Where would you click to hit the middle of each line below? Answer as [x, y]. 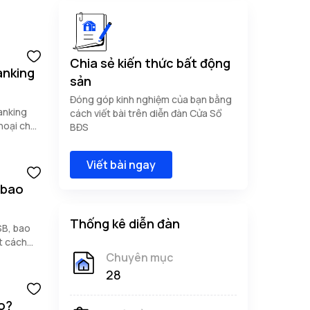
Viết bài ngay [121, 165]
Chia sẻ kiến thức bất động [150, 63]
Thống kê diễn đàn [125, 224]
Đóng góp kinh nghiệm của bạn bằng [151, 99]
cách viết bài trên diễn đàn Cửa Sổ [146, 113]
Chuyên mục [139, 257]
